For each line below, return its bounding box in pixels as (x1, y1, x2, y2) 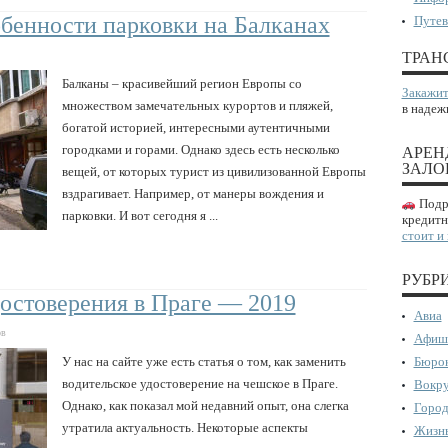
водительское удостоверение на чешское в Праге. (61, 375, 338, 391)
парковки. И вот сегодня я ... (61, 207, 218, 223)
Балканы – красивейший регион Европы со (61, 75, 302, 91)
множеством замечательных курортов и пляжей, (61, 97, 333, 113)
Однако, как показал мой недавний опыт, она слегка (61, 397, 349, 413)
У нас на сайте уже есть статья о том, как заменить (61, 353, 346, 369)
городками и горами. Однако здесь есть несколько (61, 141, 340, 157)
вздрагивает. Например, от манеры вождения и (61, 185, 324, 201)
